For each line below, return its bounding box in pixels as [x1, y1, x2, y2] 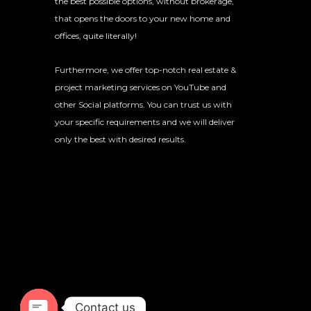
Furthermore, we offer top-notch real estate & [55, 65, 236, 75]
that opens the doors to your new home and [55, 13, 230, 24]
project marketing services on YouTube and [55, 82, 226, 92]
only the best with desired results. [55, 134, 186, 144]
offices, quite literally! [55, 31, 137, 41]
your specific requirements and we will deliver [55, 117, 235, 127]
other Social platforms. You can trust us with [55, 99, 232, 110]
